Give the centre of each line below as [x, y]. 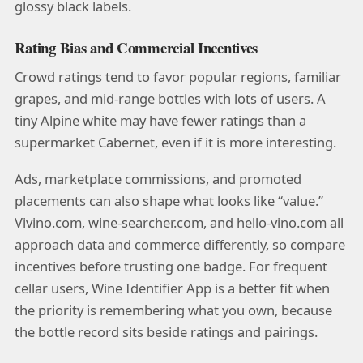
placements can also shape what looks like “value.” [169, 200]
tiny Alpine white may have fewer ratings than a [160, 120]
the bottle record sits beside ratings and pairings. [166, 331]
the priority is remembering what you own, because [173, 310]
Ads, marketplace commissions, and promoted [158, 178]
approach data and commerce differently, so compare [179, 244]
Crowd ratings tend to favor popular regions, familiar [177, 76]
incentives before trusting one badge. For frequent [171, 266]
